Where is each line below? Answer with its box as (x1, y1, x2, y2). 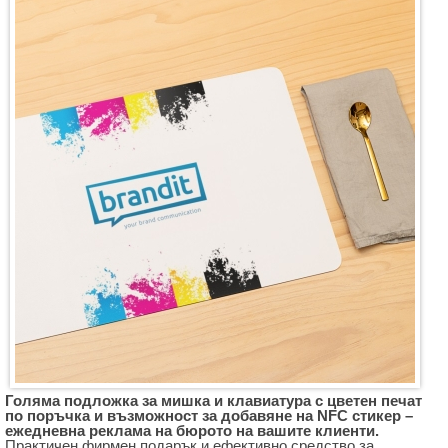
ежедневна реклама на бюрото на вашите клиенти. (5, 422, 379, 439)
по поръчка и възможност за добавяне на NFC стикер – (5, 407, 413, 424)
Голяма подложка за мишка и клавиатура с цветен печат (5, 392, 422, 409)
